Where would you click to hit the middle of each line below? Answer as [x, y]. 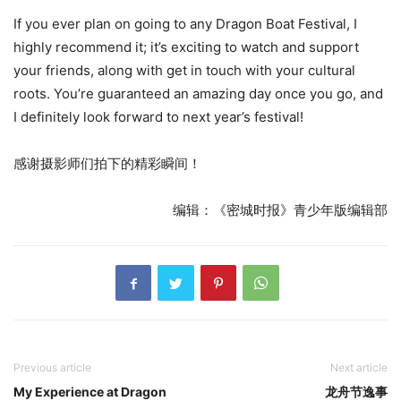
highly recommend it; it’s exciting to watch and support [186, 47]
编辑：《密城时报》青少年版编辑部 [280, 210]
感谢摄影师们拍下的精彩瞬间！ [107, 164]
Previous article [52, 368]
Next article [359, 368]
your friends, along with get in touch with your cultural [184, 71]
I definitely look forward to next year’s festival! [158, 117]
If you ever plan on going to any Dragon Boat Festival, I [185, 24]
